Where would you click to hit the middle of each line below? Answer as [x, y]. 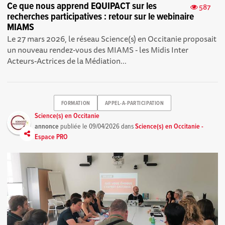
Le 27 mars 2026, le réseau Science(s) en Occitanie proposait [112, 39]
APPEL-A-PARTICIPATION [134, 103]
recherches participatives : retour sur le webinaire [101, 17]
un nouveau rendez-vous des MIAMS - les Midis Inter [98, 50]
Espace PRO [51, 137]
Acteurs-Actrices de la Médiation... [67, 61]
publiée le [74, 127]
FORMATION [76, 103]
